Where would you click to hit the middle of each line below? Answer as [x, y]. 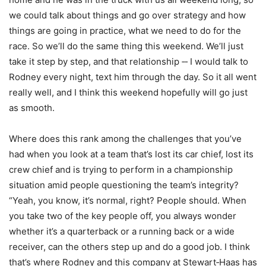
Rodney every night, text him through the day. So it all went [133, 77]
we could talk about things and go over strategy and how [127, 15]
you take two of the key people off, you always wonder [123, 216]
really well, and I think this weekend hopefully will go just [128, 92]
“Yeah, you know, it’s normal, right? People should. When [128, 200]
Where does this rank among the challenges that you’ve [125, 138]
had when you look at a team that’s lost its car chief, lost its [131, 154]
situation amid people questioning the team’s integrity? [124, 185]
